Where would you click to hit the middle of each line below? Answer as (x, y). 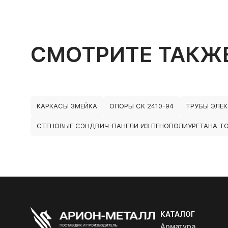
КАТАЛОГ (178, 214)
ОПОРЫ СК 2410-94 (141, 106)
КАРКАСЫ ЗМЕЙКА (67, 106)
